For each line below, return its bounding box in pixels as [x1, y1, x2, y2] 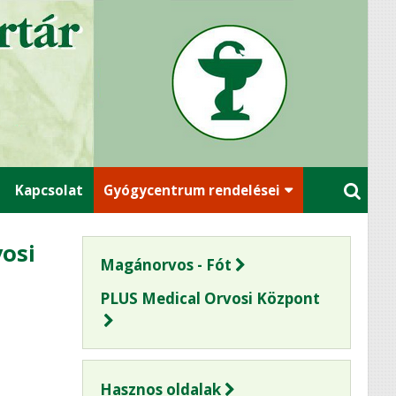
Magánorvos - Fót [99, 254, 232, 275]
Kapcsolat [15, 180, 84, 199]
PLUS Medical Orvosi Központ [99, 287, 320, 308]
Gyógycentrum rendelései [103, 180, 281, 199]
